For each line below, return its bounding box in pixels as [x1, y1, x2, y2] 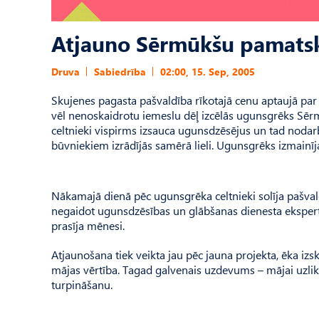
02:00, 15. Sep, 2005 [160, 65, 255, 78]
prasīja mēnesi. [51, 218, 125, 233]
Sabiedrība [94, 65, 146, 78]
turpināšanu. [51, 277, 113, 292]
